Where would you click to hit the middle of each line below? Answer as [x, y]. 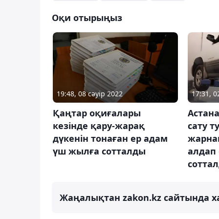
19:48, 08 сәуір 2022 [90, 94]
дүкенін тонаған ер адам [110, 139]
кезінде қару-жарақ [99, 126]
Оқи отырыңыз [87, 18]
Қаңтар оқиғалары [97, 113]
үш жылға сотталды [99, 151]
